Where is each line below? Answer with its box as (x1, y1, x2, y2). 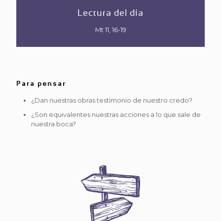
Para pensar (16, 79, 66, 87)
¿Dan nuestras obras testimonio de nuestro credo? (31, 96, 192, 104)
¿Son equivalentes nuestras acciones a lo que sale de (31, 110, 201, 118)
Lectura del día (77, 8, 144, 18)
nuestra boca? (31, 120, 76, 128)
